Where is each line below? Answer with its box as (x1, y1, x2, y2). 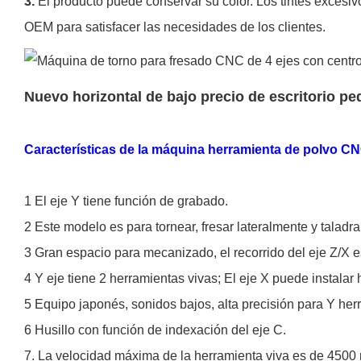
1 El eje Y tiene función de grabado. (24, 193, 228, 208)
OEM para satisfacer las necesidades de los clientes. (24, 19, 326, 34)
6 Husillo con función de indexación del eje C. (24, 322, 286, 337)
